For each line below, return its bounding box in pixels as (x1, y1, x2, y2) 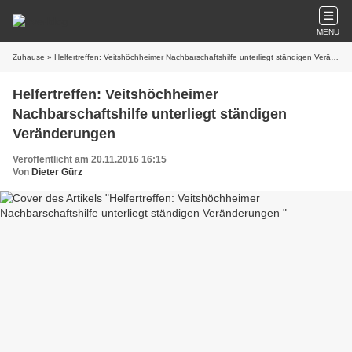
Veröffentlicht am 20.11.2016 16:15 (13, 154, 167, 165)
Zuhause (13, 53, 45, 61)
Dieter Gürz (31, 167, 82, 178)
